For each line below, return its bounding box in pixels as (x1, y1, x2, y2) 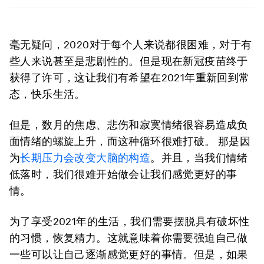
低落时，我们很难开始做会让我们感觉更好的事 (9, 168, 237, 180)
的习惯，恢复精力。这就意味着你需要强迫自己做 (9, 232, 248, 244)
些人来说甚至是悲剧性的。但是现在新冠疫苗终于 (9, 55, 248, 67)
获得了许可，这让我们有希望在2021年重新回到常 (9, 71, 250, 84)
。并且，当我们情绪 (150, 151, 248, 164)
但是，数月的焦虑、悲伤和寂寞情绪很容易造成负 (9, 118, 248, 131)
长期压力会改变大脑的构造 (20, 151, 151, 164)
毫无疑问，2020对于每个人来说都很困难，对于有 (9, 38, 252, 51)
